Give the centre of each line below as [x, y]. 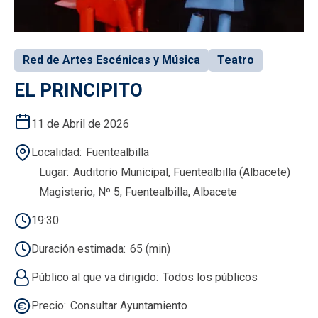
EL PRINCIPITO [78, 90]
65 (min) [150, 248]
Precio [48, 305]
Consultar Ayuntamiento [129, 305]
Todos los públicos [210, 277]
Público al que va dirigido [94, 277]
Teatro [236, 60]
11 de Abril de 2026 [80, 124]
